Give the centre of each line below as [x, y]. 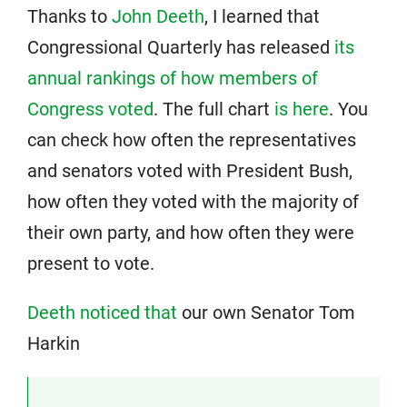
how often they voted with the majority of [193, 202]
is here [302, 109]
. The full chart [214, 109]
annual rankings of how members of [173, 79]
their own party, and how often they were [191, 233]
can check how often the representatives [192, 140]
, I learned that [262, 17]
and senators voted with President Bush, [190, 171]
